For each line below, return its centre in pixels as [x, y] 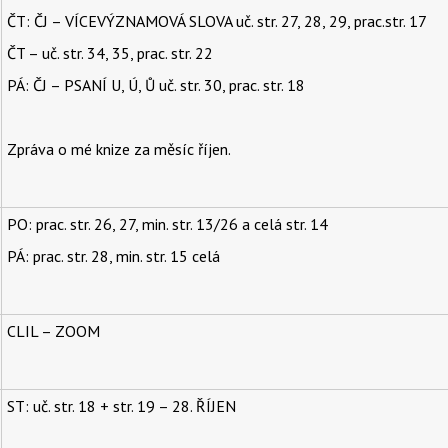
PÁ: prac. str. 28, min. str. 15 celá [113, 256]
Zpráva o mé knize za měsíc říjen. [118, 149]
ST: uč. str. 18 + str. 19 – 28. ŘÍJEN [121, 406]
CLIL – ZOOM [53, 331]
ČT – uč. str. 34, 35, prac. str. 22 [109, 53]
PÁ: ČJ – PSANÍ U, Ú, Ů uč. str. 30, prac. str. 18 [155, 85]
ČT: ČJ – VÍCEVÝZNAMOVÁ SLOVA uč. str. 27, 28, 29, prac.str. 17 [216, 21]
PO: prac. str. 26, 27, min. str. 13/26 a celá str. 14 [167, 224]
